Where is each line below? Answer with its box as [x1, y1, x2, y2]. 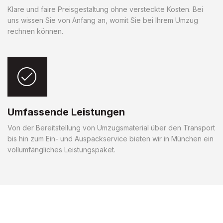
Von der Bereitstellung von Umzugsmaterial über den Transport [7, 123, 215, 132]
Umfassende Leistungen [7, 106, 125, 118]
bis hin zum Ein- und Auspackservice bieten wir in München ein [7, 134, 214, 143]
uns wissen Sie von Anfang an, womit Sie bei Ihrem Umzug [7, 15, 198, 24]
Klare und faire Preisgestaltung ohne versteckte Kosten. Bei [7, 4, 203, 13]
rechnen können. [7, 26, 63, 35]
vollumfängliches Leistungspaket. [7, 145, 115, 154]
